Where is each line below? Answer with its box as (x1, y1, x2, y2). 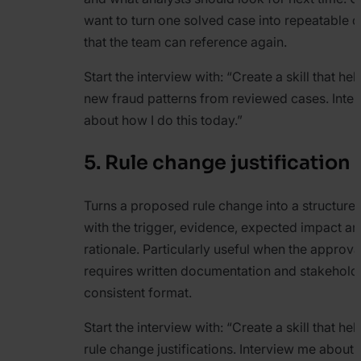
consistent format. (84, 284, 192, 301)
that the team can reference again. (84, 34, 287, 51)
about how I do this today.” (84, 112, 243, 129)
